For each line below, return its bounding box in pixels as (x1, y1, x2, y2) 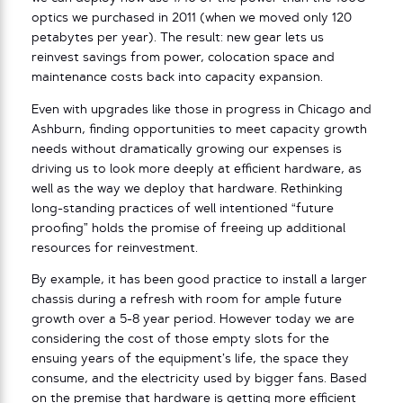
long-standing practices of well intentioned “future (31, 202, 334, 215)
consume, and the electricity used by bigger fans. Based (31, 373, 367, 386)
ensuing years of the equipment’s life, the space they (31, 354, 349, 366)
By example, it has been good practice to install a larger (31, 274, 367, 287)
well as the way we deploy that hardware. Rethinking (31, 183, 343, 195)
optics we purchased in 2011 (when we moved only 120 (31, 13, 352, 25)
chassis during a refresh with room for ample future (31, 294, 342, 307)
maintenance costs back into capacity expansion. (31, 72, 323, 85)
